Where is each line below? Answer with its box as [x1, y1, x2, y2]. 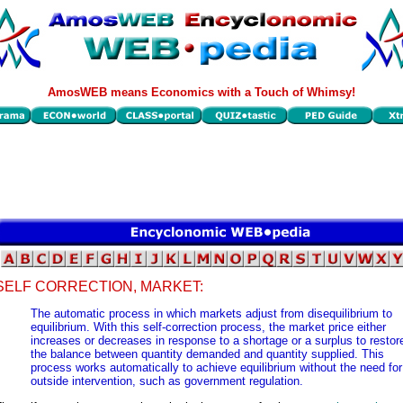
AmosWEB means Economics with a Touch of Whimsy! [48, 85, 355, 99]
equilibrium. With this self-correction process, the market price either [31, 320, 386, 335]
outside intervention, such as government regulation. [31, 374, 303, 389]
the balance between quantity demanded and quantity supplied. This [31, 347, 384, 362]
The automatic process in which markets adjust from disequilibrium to [31, 307, 392, 321]
